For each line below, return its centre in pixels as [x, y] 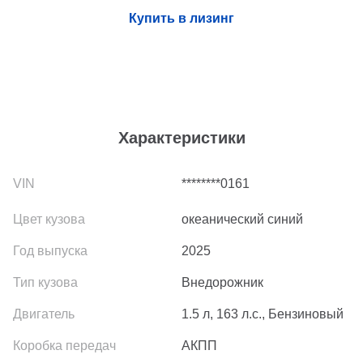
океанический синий [242, 220]
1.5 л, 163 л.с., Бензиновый [263, 314]
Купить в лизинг [181, 19]
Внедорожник [222, 283]
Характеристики [181, 138]
